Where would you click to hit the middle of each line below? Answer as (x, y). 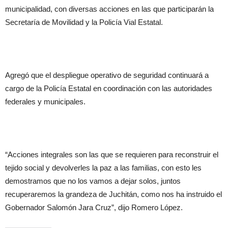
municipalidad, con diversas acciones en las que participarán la (109, 9)
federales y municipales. (45, 102)
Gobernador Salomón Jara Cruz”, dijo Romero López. (94, 207)
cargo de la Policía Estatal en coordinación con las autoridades (109, 88)
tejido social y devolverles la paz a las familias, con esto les (103, 168)
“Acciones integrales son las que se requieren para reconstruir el (112, 154)
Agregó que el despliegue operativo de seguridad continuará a (107, 75)
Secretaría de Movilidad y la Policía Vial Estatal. (84, 22)
